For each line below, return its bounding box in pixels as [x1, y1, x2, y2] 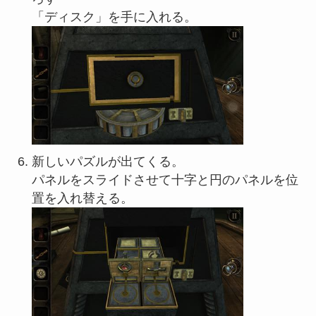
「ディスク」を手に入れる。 [31, 9, 197, 24]
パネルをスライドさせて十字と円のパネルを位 [31, 173, 298, 188]
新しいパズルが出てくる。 [31, 154, 184, 169]
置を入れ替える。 [31, 191, 133, 206]
